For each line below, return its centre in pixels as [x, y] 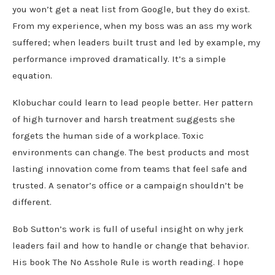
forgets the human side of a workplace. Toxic [108, 135]
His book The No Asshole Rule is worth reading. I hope [128, 262]
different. [32, 202]
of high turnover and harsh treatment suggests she [124, 119]
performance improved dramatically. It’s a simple [119, 59]
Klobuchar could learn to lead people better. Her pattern [133, 102]
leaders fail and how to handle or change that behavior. [131, 245]
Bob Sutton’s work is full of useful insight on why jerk [128, 229]
